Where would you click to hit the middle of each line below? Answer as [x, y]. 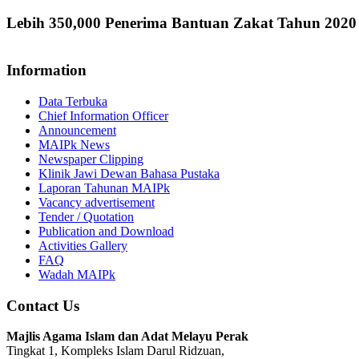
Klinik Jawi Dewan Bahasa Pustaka [129, 173]
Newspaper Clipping [91, 159]
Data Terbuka [73, 101]
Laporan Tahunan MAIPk [104, 188]
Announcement [77, 130]
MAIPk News [74, 144]
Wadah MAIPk [77, 274]
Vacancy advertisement [97, 202]
